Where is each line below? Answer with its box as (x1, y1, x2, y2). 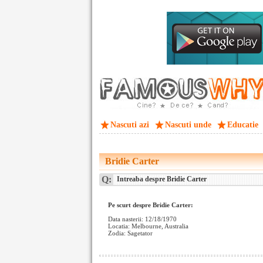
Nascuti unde (165, 120, 211, 129)
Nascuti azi (110, 120, 149, 129)
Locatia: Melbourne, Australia (108, 222, 188, 230)
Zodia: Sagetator (108, 230, 153, 237)
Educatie (227, 120, 258, 129)
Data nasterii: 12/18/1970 (108, 215, 177, 222)
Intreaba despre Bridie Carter (115, 175, 207, 183)
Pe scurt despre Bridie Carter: (108, 201, 193, 208)
